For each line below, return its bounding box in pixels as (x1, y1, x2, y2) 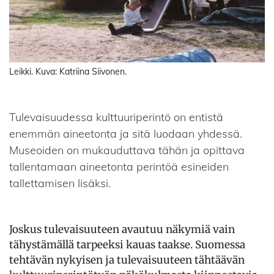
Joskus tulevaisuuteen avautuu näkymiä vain (9, 222, 235, 236)
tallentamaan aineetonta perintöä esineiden (9, 159, 229, 174)
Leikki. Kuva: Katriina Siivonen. (9, 65, 127, 77)
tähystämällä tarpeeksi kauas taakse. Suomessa (9, 237, 245, 251)
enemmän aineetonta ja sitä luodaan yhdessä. (9, 126, 242, 141)
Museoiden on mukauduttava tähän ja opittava (9, 143, 245, 157)
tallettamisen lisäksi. (9, 176, 111, 190)
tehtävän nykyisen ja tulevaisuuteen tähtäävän (9, 253, 245, 267)
